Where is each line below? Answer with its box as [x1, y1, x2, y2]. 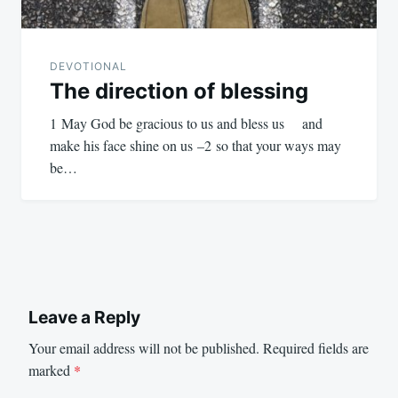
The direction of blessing [50, 78, 308, 105]
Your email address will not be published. [28, 338, 259, 358]
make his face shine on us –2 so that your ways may [50, 136, 341, 155]
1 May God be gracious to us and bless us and [50, 114, 322, 133]
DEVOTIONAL [50, 60, 127, 74]
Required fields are [263, 338, 369, 358]
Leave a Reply [28, 306, 140, 329]
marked [28, 361, 74, 380]
